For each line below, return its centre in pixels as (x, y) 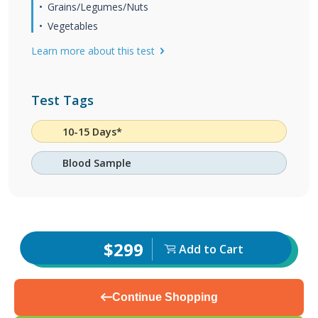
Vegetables (73, 26)
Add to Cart (211, 250)
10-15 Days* (93, 131)
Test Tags (62, 100)
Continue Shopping (165, 297)
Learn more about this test (93, 51)
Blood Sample (97, 163)
